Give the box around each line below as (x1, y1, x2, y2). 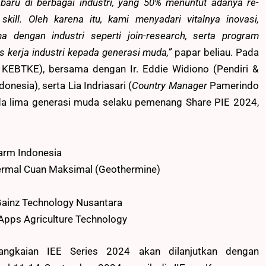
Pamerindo (207, 79, 259, 91)
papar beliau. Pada (175, 46, 259, 58)
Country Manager (132, 79, 207, 91)
